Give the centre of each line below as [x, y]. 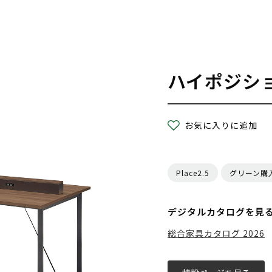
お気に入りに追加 [221, 125]
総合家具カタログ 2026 [216, 233]
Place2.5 [193, 173]
